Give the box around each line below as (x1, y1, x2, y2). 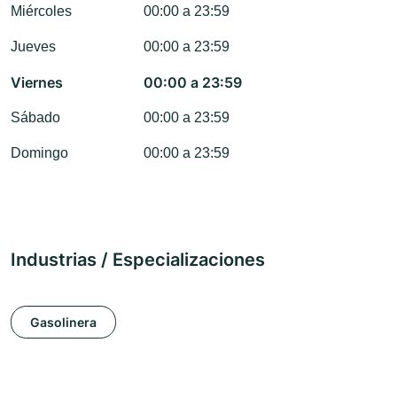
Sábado (11, 110, 60, 126)
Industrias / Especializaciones (11, 249, 265, 271)
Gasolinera (30, 314, 97, 330)
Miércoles (11, 4, 72, 19)
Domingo (11, 145, 68, 161)
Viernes (11, 74, 63, 92)
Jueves (11, 39, 56, 55)
